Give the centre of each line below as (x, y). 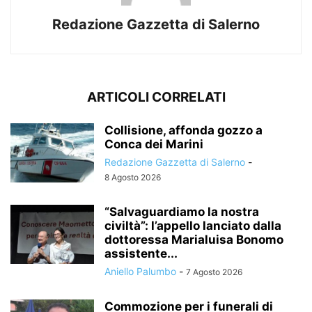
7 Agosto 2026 (214, 272)
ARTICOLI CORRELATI (156, 97)
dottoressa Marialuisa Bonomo (194, 240)
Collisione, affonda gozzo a (184, 131)
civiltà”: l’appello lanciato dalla (193, 226)
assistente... (141, 254)
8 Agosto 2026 (133, 178)
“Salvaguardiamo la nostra (182, 212)
